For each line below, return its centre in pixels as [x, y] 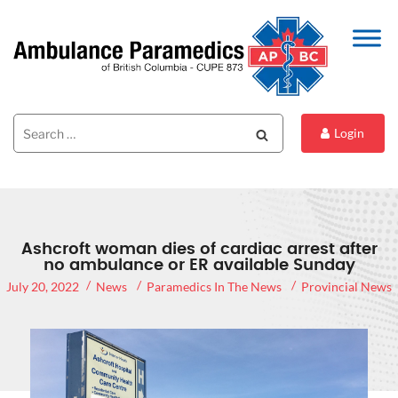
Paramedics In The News [214, 287]
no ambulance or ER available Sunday [199, 266]
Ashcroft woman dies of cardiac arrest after [199, 250]
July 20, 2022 [43, 287]
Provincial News [346, 287]
